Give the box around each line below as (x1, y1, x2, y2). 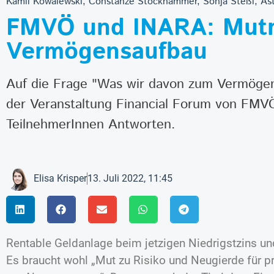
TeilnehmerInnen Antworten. (6, 114, 175, 135)
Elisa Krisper (34, 172, 87, 184)
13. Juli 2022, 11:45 (87, 172, 172, 184)
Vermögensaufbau (6, 34, 207, 69)
